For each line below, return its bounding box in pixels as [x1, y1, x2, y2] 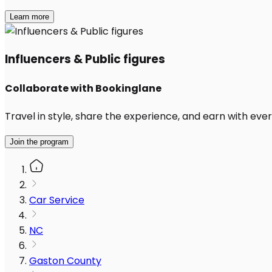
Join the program [10, 137, 69, 147]
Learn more [10, 12, 49, 22]
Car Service [29, 193, 84, 208]
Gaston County [29, 254, 101, 268]
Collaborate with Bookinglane [5, 81, 161, 96]
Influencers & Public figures [5, 50, 165, 67]
